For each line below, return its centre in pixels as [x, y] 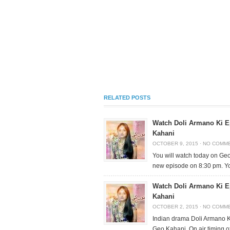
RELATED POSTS [127, 98]
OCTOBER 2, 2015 [175, 207]
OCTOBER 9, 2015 [175, 143]
